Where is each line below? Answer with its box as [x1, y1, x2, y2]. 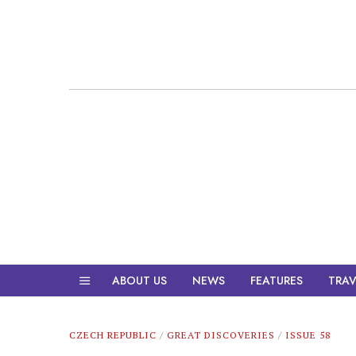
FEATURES [250, 272, 303, 288]
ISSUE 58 [285, 328, 331, 341]
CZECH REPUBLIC [69, 328, 157, 341]
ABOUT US [112, 272, 167, 288]
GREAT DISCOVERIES [167, 328, 275, 341]
